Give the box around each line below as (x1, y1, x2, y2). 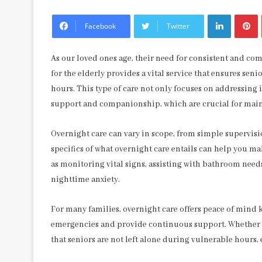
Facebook (85, 20, 116, 31)
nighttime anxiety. (51, 174, 120, 185)
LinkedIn (230, 9, 258, 18)
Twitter (167, 20, 189, 31)
